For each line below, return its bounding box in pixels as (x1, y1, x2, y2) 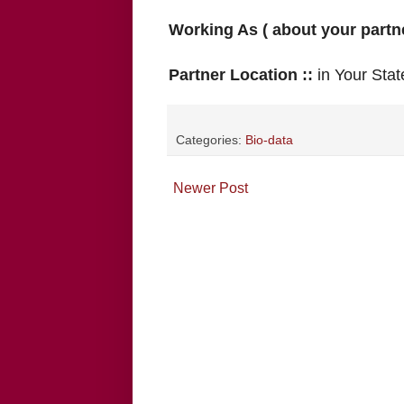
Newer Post (173, 180, 248, 197)
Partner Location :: (169, 66, 317, 85)
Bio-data (245, 133, 293, 148)
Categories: (176, 133, 245, 148)
